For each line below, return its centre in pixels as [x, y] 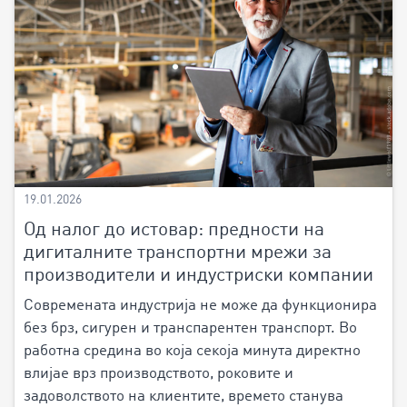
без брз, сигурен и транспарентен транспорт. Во [190, 328]
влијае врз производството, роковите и [159, 373]
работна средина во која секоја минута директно [192, 351]
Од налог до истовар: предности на [174, 230]
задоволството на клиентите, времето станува [184, 396]
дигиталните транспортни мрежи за [178, 253]
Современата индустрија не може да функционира [200, 305]
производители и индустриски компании [199, 275]
